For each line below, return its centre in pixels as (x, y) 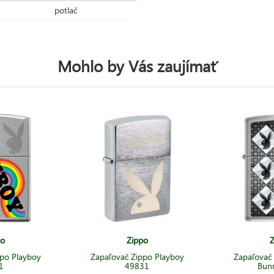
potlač (66, 10)
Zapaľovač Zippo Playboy (137, 256)
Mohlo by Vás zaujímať (137, 65)
